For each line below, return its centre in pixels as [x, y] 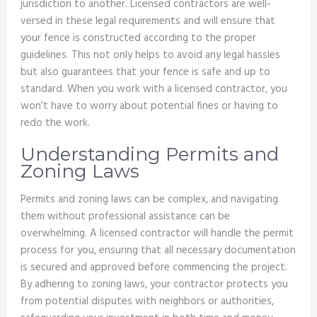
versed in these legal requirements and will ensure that [148, 22]
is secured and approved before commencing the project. [154, 268]
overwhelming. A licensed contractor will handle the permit [157, 234]
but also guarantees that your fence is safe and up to [145, 73]
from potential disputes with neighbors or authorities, [147, 302]
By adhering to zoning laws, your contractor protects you [154, 285]
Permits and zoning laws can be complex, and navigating [149, 200]
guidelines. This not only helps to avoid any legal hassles [150, 56]
